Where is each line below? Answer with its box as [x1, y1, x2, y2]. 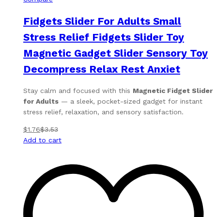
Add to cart [23, 136, 62, 144]
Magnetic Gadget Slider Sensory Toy [23, 46, 208, 59]
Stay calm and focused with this [23, 87, 133, 95]
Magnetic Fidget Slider [133, 87, 213, 95]
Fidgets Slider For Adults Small [23, 15, 181, 27]
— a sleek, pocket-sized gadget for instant [59, 97, 202, 106]
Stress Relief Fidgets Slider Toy [23, 31, 184, 43]
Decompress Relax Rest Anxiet [23, 62, 180, 75]
